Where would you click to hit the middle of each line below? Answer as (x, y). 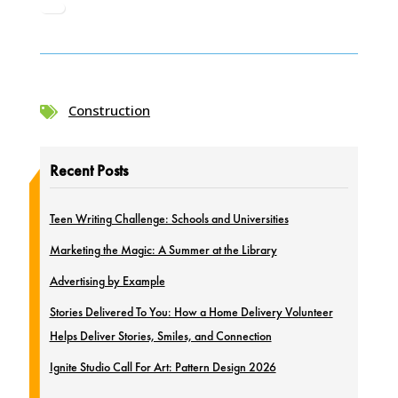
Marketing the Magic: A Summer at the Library (163, 249)
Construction (109, 110)
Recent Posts (88, 170)
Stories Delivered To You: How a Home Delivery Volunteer (191, 311)
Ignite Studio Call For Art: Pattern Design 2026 (163, 366)
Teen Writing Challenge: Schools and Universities (169, 218)
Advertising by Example (107, 280)
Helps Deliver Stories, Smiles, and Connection (160, 335)
